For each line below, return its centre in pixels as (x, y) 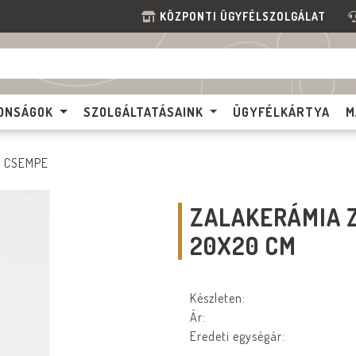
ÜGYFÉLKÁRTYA (282, 112)
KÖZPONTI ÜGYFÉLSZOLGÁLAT (246, 16)
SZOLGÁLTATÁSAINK (143, 112)
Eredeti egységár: (238, 336)
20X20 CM (243, 246)
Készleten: (218, 298)
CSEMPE (27, 163)
